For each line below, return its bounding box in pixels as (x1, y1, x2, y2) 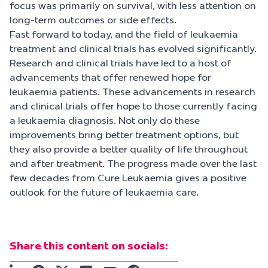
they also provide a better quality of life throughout (10, 143, 248, 155)
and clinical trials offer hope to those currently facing (10, 100, 257, 112)
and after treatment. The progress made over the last (10, 157, 257, 169)
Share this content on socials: (10, 239, 168, 252)
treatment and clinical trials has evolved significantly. (10, 42, 257, 54)
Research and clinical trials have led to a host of (10, 57, 232, 69)
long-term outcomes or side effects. (10, 14, 176, 26)
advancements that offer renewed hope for (10, 71, 211, 83)
